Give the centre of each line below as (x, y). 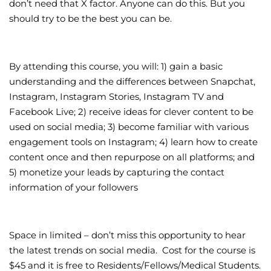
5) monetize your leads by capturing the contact (117, 172)
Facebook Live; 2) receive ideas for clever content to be (131, 111)
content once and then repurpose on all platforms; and (132, 157)
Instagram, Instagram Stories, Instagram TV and (116, 96)
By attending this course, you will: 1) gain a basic (116, 66)
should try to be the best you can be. (90, 18)
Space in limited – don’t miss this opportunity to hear (127, 235)
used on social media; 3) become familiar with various (129, 126)
